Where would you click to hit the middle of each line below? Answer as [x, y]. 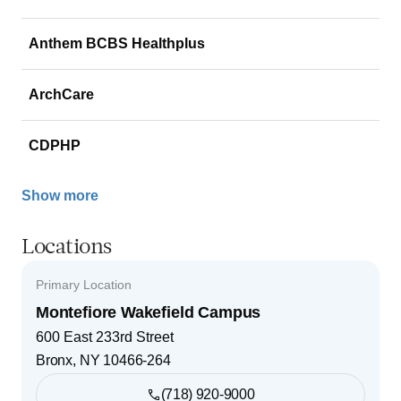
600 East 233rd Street [105, 337]
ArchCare [61, 94]
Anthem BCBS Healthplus [117, 43]
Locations [67, 247]
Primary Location [84, 284]
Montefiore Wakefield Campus [149, 312]
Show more [60, 196]
